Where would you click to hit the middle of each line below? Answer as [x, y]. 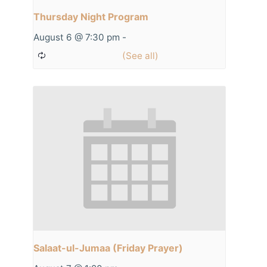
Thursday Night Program [91, 16]
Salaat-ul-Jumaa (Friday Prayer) [108, 248]
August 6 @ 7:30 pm [77, 37]
